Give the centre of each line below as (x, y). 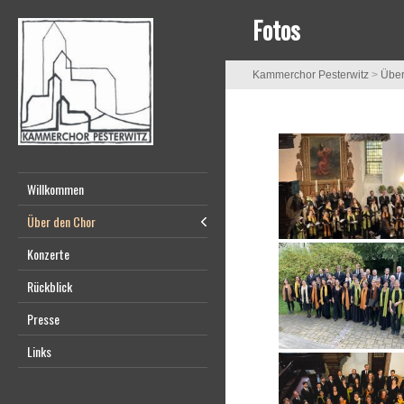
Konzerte (48, 254)
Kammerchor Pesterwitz (311, 75)
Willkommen (55, 189)
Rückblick (50, 286)
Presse (43, 319)
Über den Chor (61, 221)
